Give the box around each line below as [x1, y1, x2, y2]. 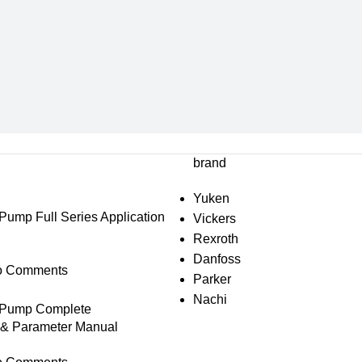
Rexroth [192, 231, 238, 246]
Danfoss [192, 251, 241, 266]
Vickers [192, 211, 236, 225]
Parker [192, 271, 231, 286]
